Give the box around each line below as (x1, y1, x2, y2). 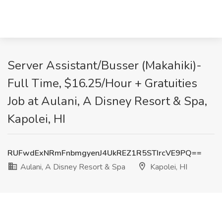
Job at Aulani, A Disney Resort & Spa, (7, 93, 207, 109)
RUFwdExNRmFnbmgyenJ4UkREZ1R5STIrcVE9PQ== (7, 148, 202, 159)
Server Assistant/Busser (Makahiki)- (7, 57, 202, 73)
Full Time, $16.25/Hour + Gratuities (7, 75, 197, 91)
